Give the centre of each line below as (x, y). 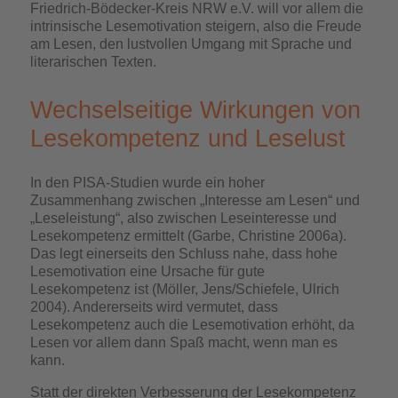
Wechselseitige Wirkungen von (196, 110)
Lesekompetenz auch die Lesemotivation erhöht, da (193, 325)
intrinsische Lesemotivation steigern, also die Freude (196, 26)
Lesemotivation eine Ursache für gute (148, 271)
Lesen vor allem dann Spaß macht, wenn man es (184, 342)
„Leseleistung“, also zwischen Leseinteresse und (184, 218)
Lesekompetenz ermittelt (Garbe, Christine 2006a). (189, 236)
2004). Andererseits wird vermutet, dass (155, 307)
